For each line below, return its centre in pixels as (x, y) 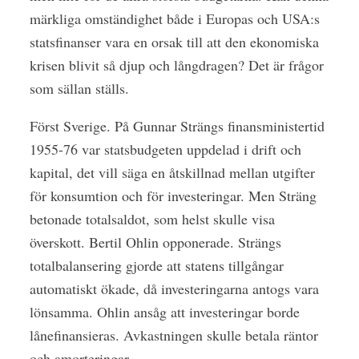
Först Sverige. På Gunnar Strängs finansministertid (177, 125)
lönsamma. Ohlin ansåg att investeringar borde (164, 311)
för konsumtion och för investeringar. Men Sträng (173, 195)
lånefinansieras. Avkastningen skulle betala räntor (173, 335)
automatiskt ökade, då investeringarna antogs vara (174, 288)
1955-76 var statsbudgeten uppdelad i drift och (165, 149)
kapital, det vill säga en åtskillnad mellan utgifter (172, 172)
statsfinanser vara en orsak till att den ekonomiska (174, 41)
